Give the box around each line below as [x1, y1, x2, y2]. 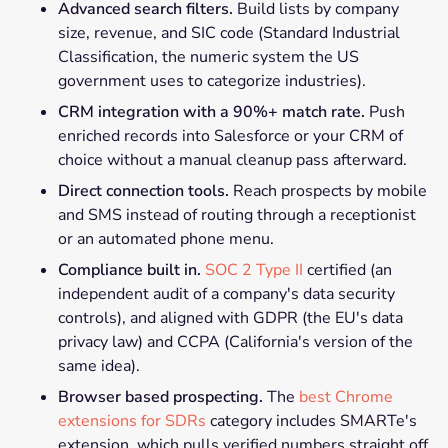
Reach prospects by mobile [228, 180, 427, 203]
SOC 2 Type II [204, 259, 303, 282]
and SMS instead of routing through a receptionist [57, 204, 416, 227]
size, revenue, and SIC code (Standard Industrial [57, 22, 400, 45]
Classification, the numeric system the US [57, 46, 359, 69]
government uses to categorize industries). [57, 70, 366, 93]
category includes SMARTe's [205, 410, 417, 433]
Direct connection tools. [57, 180, 229, 203]
